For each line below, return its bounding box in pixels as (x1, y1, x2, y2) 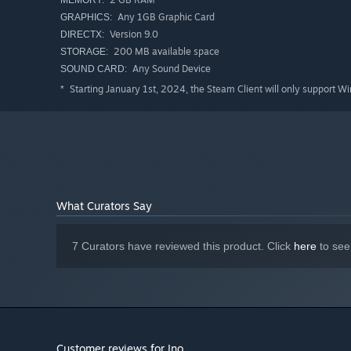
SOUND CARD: (60, 63, 127, 75)
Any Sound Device (130, 63, 211, 75)
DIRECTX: (60, 29, 104, 41)
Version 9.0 (107, 28, 158, 41)
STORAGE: (60, 46, 108, 58)
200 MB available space (111, 45, 219, 58)
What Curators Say (56, 199, 152, 213)
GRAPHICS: (60, 12, 112, 24)
